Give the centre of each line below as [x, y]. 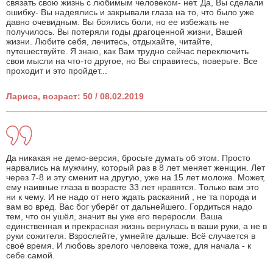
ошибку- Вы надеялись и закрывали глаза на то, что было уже [130, 12]
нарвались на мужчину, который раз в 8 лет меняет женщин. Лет [136, 168]
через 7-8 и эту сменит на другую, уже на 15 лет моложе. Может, [136, 178]
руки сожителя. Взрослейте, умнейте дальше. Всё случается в [131, 236]
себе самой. [30, 256]
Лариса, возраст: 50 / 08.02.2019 [75, 97]
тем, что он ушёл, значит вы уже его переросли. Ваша [114, 217]
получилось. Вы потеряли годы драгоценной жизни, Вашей [124, 32]
